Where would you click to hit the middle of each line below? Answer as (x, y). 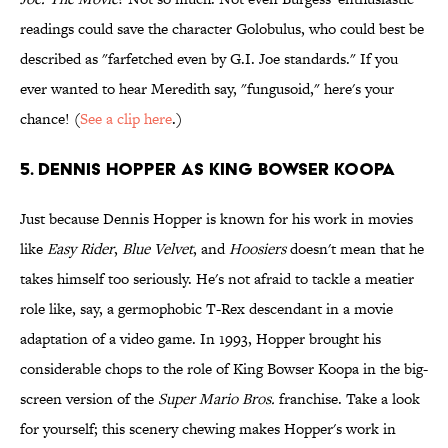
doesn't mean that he (355, 249)
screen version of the (89, 399)
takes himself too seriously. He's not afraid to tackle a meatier (217, 279)
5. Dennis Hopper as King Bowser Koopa (207, 169)
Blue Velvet (157, 249)
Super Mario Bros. (216, 399)
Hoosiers (257, 249)
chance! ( (50, 119)
